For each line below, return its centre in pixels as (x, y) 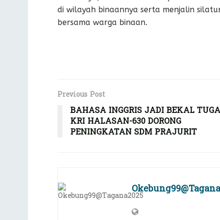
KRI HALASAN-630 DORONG (126, 121)
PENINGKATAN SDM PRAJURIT (134, 132)
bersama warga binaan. (102, 23)
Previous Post (81, 95)
